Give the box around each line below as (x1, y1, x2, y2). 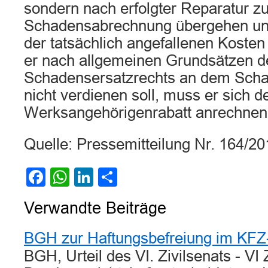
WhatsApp (69, 166, 158, 188)
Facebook (45, 166, 130, 188)
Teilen (117, 166, 167, 188)
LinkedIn (93, 166, 166, 188)
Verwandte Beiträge (24, 199, 166, 217)
